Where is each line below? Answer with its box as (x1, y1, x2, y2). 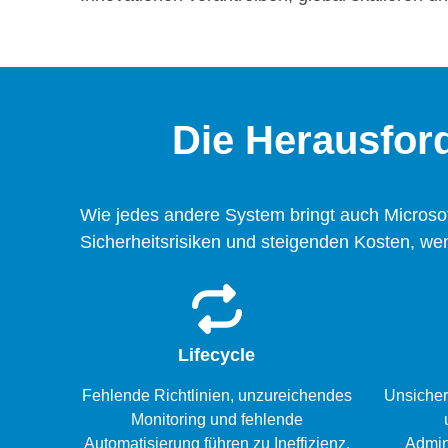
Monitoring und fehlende (130, 411, 303, 429)
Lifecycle (178, 345, 256, 366)
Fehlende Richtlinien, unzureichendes (81, 387, 352, 405)
